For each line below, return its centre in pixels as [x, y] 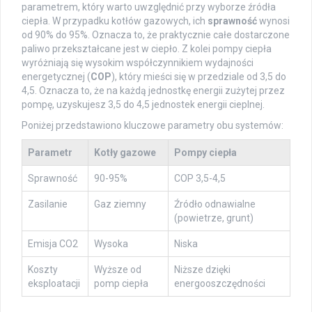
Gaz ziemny [120, 204]
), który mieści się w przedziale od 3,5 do [199, 77]
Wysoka [111, 244]
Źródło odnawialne [215, 204]
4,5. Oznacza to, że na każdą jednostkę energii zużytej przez [153, 91]
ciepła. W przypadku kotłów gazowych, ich [115, 21]
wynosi [273, 21]
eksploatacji [54, 284]
